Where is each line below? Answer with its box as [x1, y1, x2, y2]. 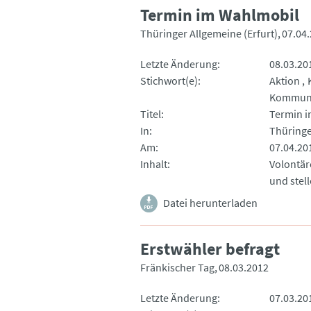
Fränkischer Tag [140, 260, 215, 274]
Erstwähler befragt [140, 237, 280, 260]
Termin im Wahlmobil [140, 3, 299, 26]
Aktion [269, 73, 300, 87]
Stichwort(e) [140, 73, 198, 87]
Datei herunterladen [163, 195, 258, 210]
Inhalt [140, 156, 167, 171]
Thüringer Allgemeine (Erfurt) [140, 26, 278, 40]
